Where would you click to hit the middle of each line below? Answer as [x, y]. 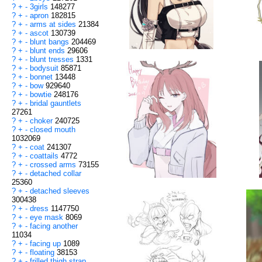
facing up [46, 244]
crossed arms [54, 165]
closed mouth [53, 130]
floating [43, 253]
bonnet [42, 77]
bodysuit [45, 68]
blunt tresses [53, 60]
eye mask [48, 218]
